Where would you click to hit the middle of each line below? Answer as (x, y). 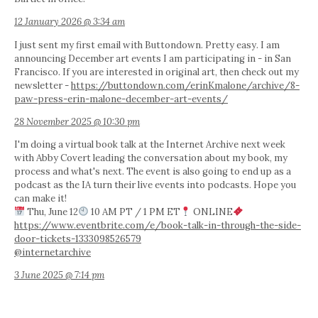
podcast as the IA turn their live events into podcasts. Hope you (155, 185)
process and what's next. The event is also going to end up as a (153, 171)
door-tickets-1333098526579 (78, 238)
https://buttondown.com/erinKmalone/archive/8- (185, 85)
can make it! (40, 198)
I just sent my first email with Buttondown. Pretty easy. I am (147, 45)
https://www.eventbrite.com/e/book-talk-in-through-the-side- (158, 225)
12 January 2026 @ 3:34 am (70, 22)
